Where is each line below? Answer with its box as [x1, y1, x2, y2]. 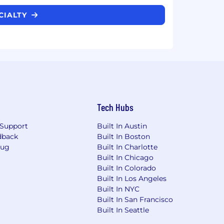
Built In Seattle [97, 205, 149, 214]
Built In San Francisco [97, 194, 173, 204]
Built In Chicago [97, 152, 154, 162]
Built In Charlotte [97, 142, 158, 151]
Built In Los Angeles [97, 173, 167, 183]
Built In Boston [97, 131, 150, 141]
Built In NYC [97, 184, 140, 193]
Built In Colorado [97, 163, 156, 172]
